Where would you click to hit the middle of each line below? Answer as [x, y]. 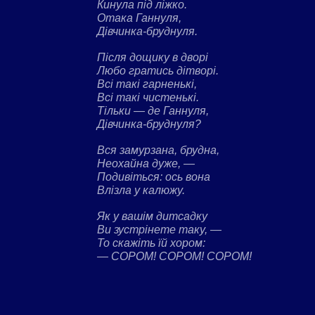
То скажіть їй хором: [151, 243]
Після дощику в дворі [153, 57]
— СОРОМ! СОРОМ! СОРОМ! [174, 256]
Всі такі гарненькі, [147, 84]
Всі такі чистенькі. [148, 97]
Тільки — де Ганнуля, [153, 110]
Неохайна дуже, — [146, 163]
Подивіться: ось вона [154, 176]
